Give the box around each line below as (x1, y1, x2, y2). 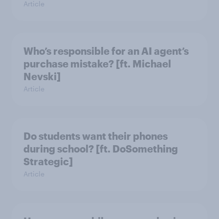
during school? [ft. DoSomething (23, 143, 178, 155)
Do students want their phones (23, 130, 168, 142)
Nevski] (23, 70, 61, 83)
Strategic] (23, 155, 73, 168)
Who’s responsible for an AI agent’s (23, 45, 189, 57)
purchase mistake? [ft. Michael (23, 58, 171, 70)
